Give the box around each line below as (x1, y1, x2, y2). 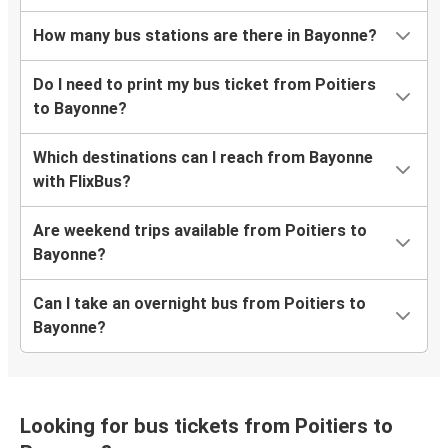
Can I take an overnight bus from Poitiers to (33, 294, 366, 314)
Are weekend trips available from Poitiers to (33, 221, 367, 241)
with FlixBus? (33, 172, 131, 192)
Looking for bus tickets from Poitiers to (20, 414, 393, 439)
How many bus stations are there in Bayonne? (33, 26, 377, 46)
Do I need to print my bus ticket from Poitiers (33, 75, 376, 95)
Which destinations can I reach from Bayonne (33, 148, 373, 168)
